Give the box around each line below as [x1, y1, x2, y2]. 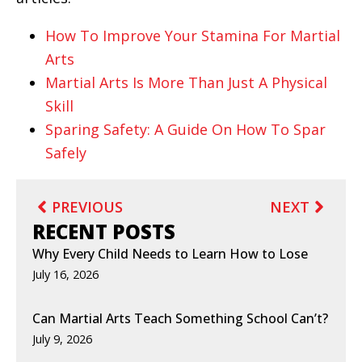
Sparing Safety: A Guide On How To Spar [45, 119, 326, 139]
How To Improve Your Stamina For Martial [45, 25, 340, 45]
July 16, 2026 [32, 266, 99, 282]
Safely [45, 142, 86, 162]
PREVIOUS [52, 196, 123, 217]
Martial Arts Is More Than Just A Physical [45, 72, 327, 92]
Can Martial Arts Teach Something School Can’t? [32, 309, 328, 327]
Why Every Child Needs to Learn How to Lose [32, 244, 308, 263]
